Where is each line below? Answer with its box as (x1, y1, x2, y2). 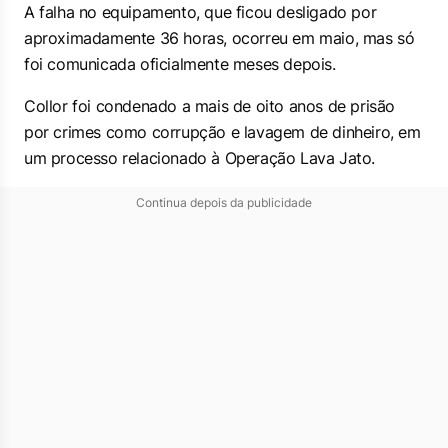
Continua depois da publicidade (136, 195, 312, 210)
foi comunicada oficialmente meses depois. (24, 54, 336, 74)
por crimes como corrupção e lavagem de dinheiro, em (24, 122, 421, 142)
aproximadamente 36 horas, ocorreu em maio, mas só (24, 28, 415, 48)
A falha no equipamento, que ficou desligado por (24, 2, 377, 22)
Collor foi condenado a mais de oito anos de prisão (24, 96, 396, 116)
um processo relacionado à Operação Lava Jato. (24, 148, 376, 168)
